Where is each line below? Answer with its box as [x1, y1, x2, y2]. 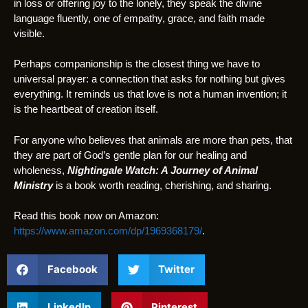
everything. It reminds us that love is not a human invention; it [14, 88, 287, 100]
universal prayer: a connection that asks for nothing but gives [14, 73, 285, 85]
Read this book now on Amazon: [14, 210, 159, 222]
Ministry [14, 179, 53, 191]
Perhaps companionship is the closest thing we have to [14, 58, 260, 70]
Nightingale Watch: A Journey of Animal [67, 164, 258, 176]
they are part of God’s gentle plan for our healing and [14, 148, 247, 161]
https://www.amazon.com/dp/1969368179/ [14, 225, 202, 237]
